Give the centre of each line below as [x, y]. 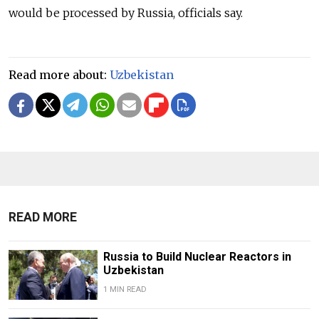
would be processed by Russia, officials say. [127, 13]
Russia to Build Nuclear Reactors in [197, 257]
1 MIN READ [125, 290]
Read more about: [59, 75]
